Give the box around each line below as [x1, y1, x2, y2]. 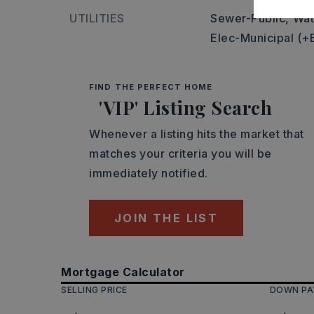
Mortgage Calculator [61, 265, 185, 279]
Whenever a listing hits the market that [89, 127, 304, 141]
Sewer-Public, [210, 11, 289, 25]
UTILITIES [69, 11, 125, 25]
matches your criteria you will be [89, 146, 272, 161]
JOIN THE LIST [114, 211, 219, 225]
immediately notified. [89, 166, 208, 180]
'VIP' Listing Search [99, 95, 272, 120]
